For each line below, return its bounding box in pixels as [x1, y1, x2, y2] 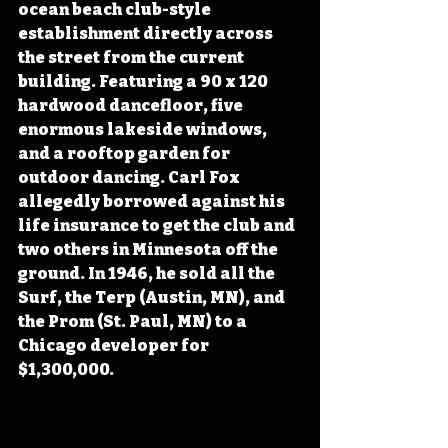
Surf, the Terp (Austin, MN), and [18, 287, 288, 307]
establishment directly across [18, 23, 276, 43]
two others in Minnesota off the [18, 239, 281, 259]
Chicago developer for [18, 335, 212, 355]
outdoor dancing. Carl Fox [18, 167, 243, 187]
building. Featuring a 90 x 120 [18, 71, 271, 91]
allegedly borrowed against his [18, 191, 288, 211]
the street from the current [18, 47, 247, 67]
